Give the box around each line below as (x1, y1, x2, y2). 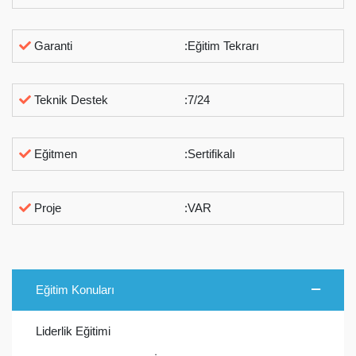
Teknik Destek (31, 92, 109, 106)
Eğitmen (31, 146, 78, 161)
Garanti (31, 38, 73, 52)
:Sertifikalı (184, 146, 236, 161)
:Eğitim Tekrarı (184, 38, 260, 52)
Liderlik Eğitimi (36, 323, 110, 338)
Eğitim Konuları (36, 282, 114, 296)
